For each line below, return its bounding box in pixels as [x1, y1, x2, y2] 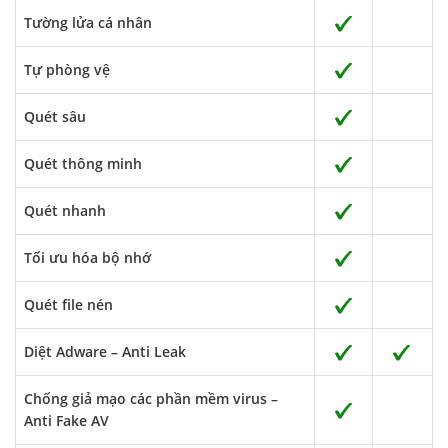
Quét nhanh [24, 201, 106, 220]
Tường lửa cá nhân [24, 13, 152, 32]
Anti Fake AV [24, 411, 109, 430]
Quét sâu [24, 107, 86, 126]
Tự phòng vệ [24, 60, 110, 79]
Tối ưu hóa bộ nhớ [24, 248, 151, 267]
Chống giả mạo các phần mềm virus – [24, 389, 278, 408]
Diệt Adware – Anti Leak [24, 342, 186, 361]
